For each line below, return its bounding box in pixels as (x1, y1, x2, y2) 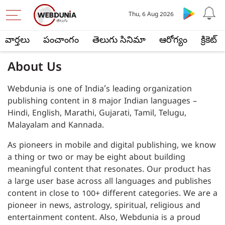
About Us (8, 60, 62, 77)
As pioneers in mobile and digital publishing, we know (8, 141, 216, 152)
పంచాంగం (43, 35, 79, 47)
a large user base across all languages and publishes (8, 177, 211, 188)
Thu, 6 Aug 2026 (128, 11, 174, 19)
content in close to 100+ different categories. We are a (8, 189, 217, 200)
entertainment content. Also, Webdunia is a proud (8, 213, 200, 224)
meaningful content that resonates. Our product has (8, 165, 211, 176)
